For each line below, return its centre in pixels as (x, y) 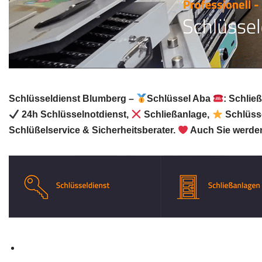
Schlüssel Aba (180, 99)
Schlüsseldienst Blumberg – (73, 99)
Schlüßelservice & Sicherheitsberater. (93, 130)
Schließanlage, (177, 114)
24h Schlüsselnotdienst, (75, 114)
